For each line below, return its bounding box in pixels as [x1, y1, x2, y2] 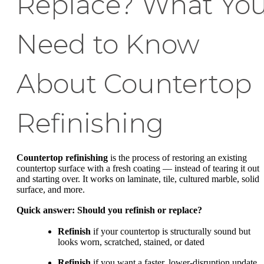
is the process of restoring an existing [108, 152, 247, 163]
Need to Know [16, 28, 200, 60]
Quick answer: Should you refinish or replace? [16, 205, 202, 216]
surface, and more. [16, 184, 85, 194]
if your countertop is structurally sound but [91, 226, 250, 236]
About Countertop [16, 67, 252, 100]
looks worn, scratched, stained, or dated [58, 236, 204, 247]
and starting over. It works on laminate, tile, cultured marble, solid [16, 173, 259, 184]
